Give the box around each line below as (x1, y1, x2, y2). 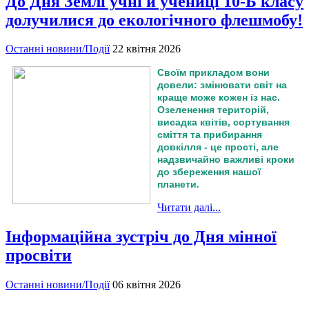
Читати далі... (157, 201, 221, 214)
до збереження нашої (157, 166, 261, 178)
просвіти (6, 246, 72, 265)
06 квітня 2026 (112, 279, 181, 291)
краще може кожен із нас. (157, 92, 280, 103)
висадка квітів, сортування (157, 117, 290, 128)
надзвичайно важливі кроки (157, 154, 295, 166)
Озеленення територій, (157, 104, 269, 116)
